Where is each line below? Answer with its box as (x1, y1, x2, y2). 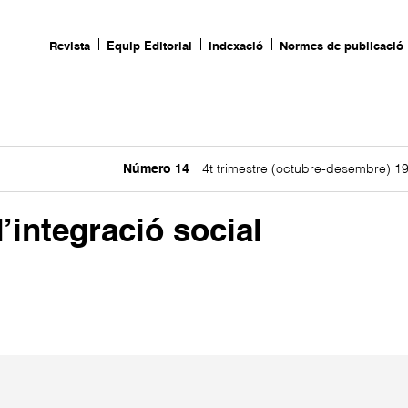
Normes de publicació (279, 41, 403, 53)
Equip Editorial (107, 41, 193, 53)
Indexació (208, 41, 263, 53)
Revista (49, 41, 91, 53)
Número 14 (123, 163, 189, 176)
